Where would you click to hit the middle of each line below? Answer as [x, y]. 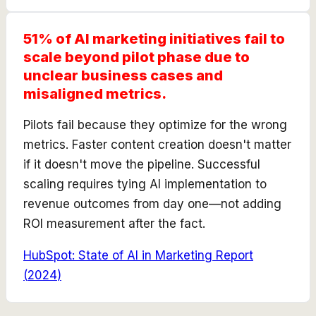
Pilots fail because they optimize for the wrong [155, 124]
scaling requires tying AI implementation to [145, 184]
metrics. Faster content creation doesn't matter [157, 144]
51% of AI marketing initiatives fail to [154, 38]
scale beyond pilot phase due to [136, 57]
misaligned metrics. [95, 93]
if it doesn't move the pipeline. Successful [142, 164]
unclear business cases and [123, 75]
